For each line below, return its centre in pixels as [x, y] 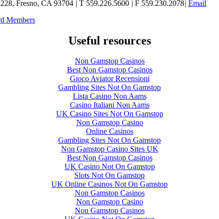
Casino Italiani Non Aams [109, 105]
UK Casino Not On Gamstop [109, 167]
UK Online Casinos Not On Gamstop [109, 184]
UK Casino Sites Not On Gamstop [109, 114]
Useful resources [109, 40]
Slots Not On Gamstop [109, 175]
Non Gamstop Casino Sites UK [109, 149]
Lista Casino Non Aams [109, 96]
